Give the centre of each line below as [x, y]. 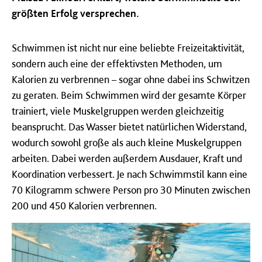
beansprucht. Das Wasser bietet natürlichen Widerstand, [129, 126]
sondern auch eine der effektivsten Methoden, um [117, 63]
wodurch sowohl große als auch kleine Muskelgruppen [127, 142]
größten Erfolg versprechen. [75, 13]
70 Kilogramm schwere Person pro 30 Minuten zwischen [131, 189]
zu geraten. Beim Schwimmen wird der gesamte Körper [129, 95]
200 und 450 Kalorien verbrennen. [84, 205]
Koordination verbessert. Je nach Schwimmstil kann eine [130, 174]
